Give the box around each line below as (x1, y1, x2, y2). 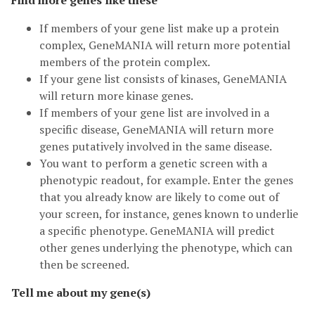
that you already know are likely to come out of (39, 189, 279, 205)
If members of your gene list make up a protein (39, 20, 279, 36)
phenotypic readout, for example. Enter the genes (39, 172, 293, 188)
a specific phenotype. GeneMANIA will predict (39, 223, 275, 238)
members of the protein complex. (39, 54, 210, 70)
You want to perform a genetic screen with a (39, 155, 267, 171)
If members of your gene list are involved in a (39, 105, 269, 120)
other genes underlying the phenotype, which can (39, 240, 292, 255)
